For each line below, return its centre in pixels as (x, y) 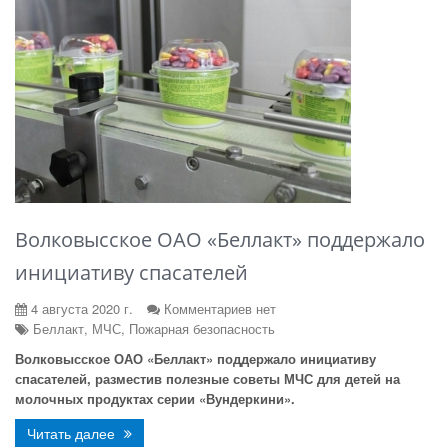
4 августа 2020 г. (80, 308)
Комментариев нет (220, 308)
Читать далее (73, 433)
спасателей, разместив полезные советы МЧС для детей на (207, 378)
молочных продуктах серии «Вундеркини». (155, 398)
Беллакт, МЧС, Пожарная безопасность (152, 328)
